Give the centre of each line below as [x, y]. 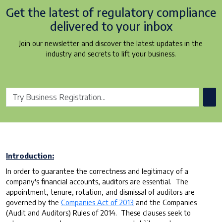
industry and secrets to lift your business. [111, 53]
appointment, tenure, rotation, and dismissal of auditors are [100, 192]
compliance [185, 12]
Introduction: [30, 155]
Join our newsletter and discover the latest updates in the [111, 43]
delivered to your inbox [111, 26]
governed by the [33, 202]
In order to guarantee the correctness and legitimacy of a [97, 171]
